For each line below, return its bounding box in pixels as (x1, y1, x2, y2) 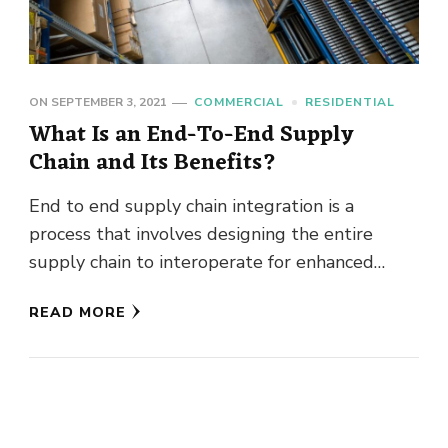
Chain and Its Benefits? (29, 143, 277, 184)
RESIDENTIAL (305, 94, 395, 111)
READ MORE (29, 303, 126, 323)
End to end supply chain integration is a (29, 194, 354, 219)
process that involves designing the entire (29, 222, 373, 247)
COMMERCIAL (194, 94, 284, 111)
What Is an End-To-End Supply (29, 115, 354, 156)
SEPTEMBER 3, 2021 (51, 94, 167, 111)
